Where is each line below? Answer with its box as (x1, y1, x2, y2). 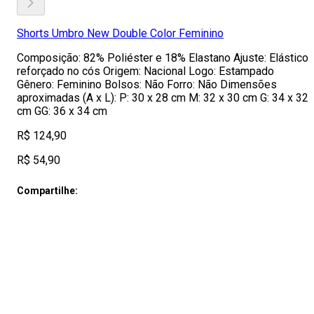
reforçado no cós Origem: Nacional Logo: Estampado (17, 64, 274, 78)
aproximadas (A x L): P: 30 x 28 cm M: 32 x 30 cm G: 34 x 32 (17, 91, 308, 104)
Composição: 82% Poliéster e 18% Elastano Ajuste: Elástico (17, 51, 308, 64)
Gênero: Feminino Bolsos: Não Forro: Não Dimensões (17, 78, 277, 91)
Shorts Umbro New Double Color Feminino (17, 27, 224, 40)
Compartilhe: (17, 185, 78, 196)
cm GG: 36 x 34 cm (17, 104, 107, 118)
